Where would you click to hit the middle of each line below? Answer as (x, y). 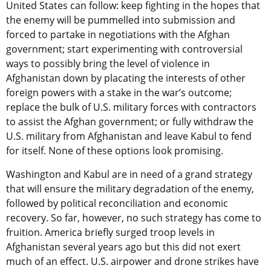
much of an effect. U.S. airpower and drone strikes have (132, 261)
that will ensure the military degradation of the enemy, (130, 188)
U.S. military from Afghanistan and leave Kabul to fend (129, 136)
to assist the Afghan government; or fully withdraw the (130, 121)
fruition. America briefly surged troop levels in (110, 232)
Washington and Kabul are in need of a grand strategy (129, 174)
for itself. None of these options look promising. (115, 150)
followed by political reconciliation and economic (117, 203)
